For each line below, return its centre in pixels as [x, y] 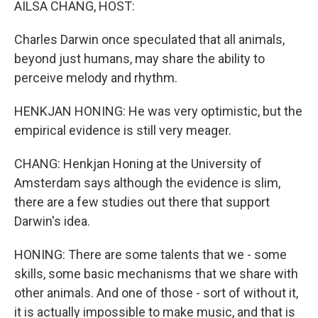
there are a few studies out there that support [142, 202]
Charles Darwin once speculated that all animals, [149, 39]
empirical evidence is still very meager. [123, 130]
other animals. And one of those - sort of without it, [156, 293]
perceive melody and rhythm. [96, 78]
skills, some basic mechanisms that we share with [156, 274]
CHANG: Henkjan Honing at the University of [138, 164]
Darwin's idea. [52, 221]
